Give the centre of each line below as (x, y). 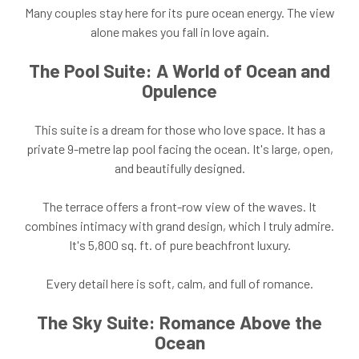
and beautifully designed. (179, 167)
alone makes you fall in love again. (179, 31)
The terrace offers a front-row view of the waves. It (179, 206)
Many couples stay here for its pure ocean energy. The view (179, 12)
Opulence (179, 90)
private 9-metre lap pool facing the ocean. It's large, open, (179, 148)
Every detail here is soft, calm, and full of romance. (179, 283)
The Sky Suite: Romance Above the (179, 322)
